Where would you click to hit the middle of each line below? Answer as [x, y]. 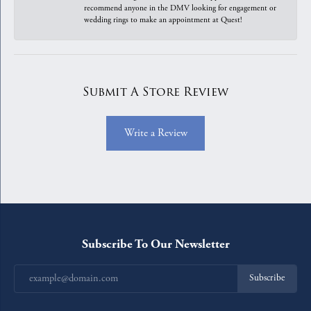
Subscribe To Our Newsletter [155, 244]
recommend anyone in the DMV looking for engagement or [180, 8]
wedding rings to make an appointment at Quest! [163, 19]
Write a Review [155, 133]
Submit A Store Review [155, 92]
